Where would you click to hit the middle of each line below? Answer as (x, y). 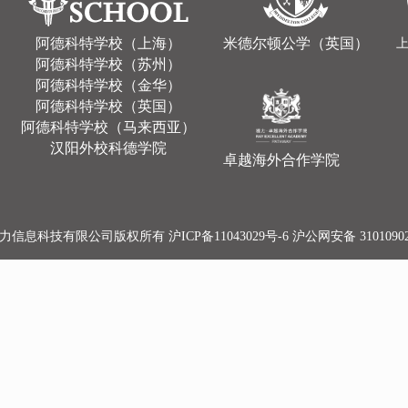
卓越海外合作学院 (281, 160)
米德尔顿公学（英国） (296, 43)
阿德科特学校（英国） (108, 106)
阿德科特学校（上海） (108, 43)
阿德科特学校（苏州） (108, 64)
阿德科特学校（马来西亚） (108, 127)
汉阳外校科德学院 (108, 148)
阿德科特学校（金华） (108, 85)
